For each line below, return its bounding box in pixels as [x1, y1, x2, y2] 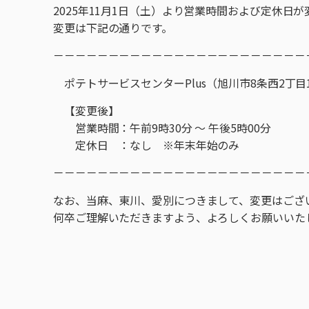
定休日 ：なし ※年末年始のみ [53, 137, 240, 154]
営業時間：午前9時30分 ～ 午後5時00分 [53, 119, 271, 137]
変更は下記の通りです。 [53, 19, 172, 37]
